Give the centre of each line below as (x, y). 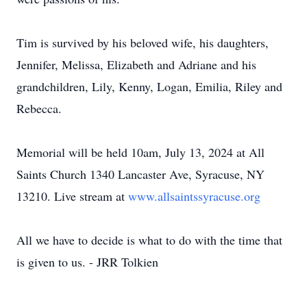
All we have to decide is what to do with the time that (149, 240)
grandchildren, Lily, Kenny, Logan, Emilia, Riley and (149, 86)
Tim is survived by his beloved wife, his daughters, (143, 42)
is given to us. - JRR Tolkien (87, 262)
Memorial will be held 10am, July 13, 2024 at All (140, 152)
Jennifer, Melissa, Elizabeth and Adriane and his (136, 64)
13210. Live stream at (72, 196)
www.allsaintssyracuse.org (194, 196)
